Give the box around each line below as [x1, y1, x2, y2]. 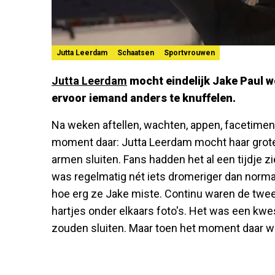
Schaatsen [117, 48, 154, 57]
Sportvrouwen [164, 48, 215, 57]
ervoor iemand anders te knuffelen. [52, 91, 236, 104]
